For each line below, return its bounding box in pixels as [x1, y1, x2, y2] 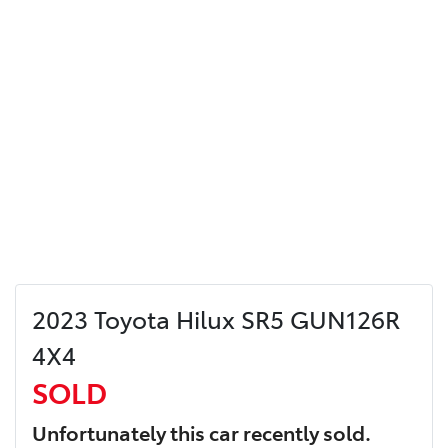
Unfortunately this [32, 417, 209, 446]
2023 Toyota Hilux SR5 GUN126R [32, 301, 400, 335]
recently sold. [239, 417, 371, 446]
